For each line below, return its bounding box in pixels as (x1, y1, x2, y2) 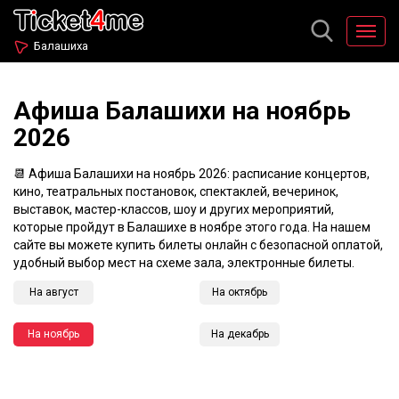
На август (28, 286, 78, 298)
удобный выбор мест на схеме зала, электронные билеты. (13, 256, 354, 270)
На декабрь (210, 328, 269, 340)
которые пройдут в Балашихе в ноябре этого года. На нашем (13, 220, 370, 234)
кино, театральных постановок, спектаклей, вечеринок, (13, 184, 338, 199)
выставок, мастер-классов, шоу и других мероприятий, (13, 202, 334, 216)
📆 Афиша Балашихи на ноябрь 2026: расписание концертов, (13, 167, 370, 181)
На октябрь (212, 286, 267, 298)
